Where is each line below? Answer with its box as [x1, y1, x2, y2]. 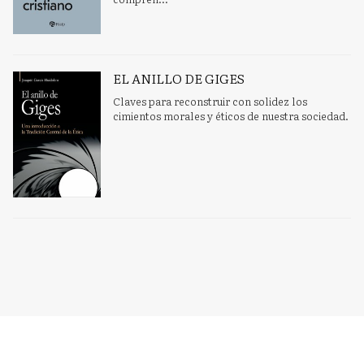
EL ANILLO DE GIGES [113, 67, 245, 88]
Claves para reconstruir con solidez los [113, 93, 308, 109]
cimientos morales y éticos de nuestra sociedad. [113, 107, 349, 123]
